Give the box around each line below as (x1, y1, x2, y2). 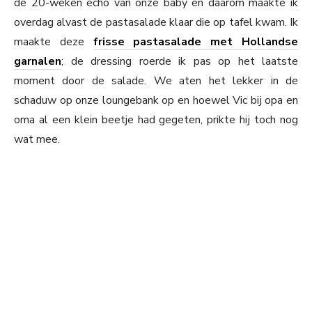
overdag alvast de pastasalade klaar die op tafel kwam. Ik (14, 15, 298, 31)
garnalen (14, 54, 61, 70)
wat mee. (14, 132, 60, 148)
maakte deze (14, 34, 93, 50)
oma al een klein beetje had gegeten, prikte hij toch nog (14, 112, 298, 128)
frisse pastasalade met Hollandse (93, 34, 299, 50)
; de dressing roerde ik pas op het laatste (61, 54, 298, 70)
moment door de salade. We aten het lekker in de (14, 73, 298, 89)
